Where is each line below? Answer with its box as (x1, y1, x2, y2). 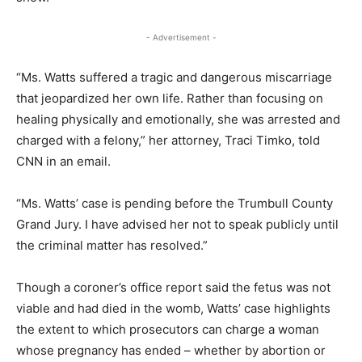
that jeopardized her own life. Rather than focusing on (16, 90, 323, 106)
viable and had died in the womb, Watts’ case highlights (16, 300, 330, 316)
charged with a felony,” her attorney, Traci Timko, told (16, 132, 320, 148)
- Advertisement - (145, 32, 217, 42)
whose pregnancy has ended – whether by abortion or (16, 342, 326, 358)
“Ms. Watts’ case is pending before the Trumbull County (16, 195, 333, 211)
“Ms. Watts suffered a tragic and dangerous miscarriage (16, 69, 332, 85)
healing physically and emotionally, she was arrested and (16, 111, 340, 127)
